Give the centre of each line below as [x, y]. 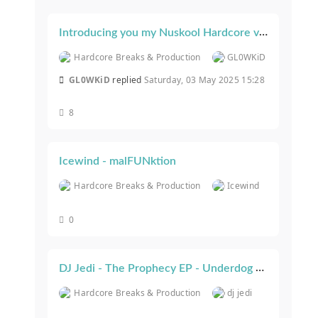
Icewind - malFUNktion [117, 161]
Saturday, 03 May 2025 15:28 [204, 80]
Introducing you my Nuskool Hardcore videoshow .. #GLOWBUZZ [263, 32]
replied [128, 80]
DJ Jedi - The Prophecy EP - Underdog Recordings [260, 268]
